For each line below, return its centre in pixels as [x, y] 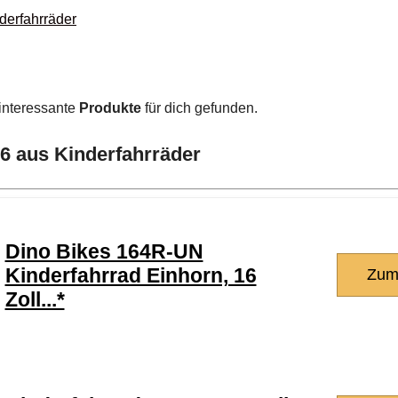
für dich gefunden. [199, 108]
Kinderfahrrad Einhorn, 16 [131, 275]
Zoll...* [35, 299]
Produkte [110, 108]
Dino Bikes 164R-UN [104, 251]
